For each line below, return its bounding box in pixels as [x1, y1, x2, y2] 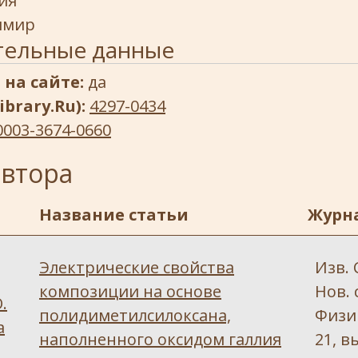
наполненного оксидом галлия [39, 328, 281, 350]
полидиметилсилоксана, [39, 304, 231, 326]
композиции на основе [39, 280, 221, 302]
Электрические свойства [39, 257, 234, 278]
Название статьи [39, 204, 189, 225]
